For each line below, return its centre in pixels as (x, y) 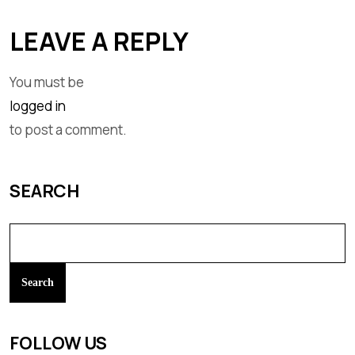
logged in (38, 106)
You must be (47, 82)
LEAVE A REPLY (99, 42)
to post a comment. (68, 130)
